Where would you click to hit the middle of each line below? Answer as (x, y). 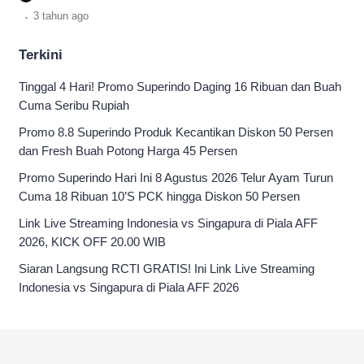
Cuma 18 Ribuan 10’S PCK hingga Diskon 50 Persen (159, 196)
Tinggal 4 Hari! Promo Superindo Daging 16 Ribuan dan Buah (180, 87)
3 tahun (52, 16)
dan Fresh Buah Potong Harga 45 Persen (128, 151)
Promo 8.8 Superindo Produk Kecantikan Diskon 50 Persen (176, 132)
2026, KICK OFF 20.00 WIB (92, 242)
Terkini (41, 55)
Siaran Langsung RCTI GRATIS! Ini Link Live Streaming (167, 269)
